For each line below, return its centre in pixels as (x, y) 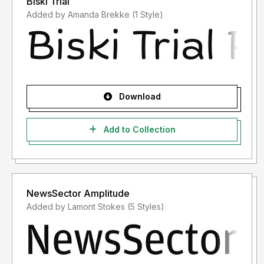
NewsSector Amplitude (78, 194)
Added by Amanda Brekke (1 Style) (148, 15)
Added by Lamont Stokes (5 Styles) (146, 207)
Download (138, 97)
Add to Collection (138, 130)
